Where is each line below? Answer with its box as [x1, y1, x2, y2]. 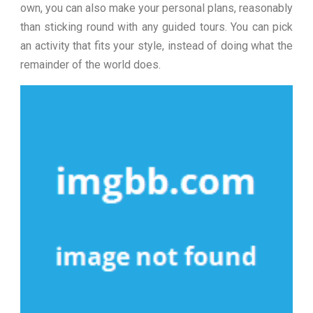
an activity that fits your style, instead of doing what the [20, 38, 293, 52]
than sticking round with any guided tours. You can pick [20, 20, 293, 34]
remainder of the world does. [20, 57, 161, 71]
